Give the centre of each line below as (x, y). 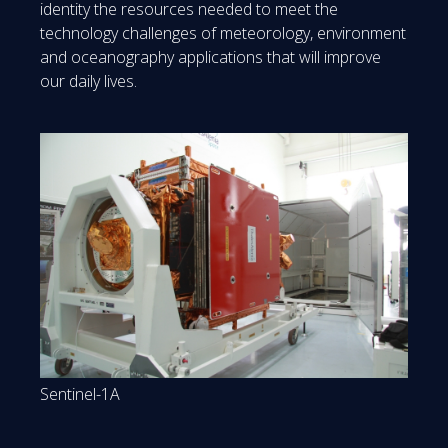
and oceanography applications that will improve (210, 56)
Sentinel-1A (80, 394)
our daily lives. (88, 80)
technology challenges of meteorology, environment (223, 32)
